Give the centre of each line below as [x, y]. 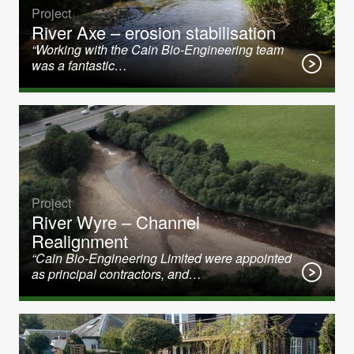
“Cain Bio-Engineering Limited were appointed [162, 258]
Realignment [80, 241]
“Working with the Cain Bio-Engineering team [158, 49]
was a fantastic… [79, 65]
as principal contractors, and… [117, 274]
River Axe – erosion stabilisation [154, 32]
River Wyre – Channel [116, 222]
